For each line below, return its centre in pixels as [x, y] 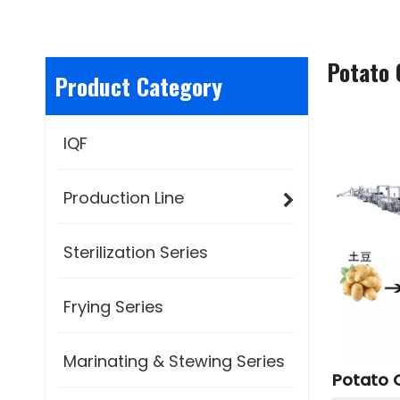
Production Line [124, 198]
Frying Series [113, 307]
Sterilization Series [136, 252]
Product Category [138, 86]
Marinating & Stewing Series [174, 361]
